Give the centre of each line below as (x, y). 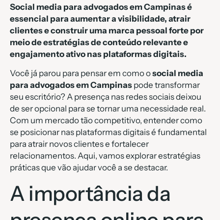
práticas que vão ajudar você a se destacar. (89, 167)
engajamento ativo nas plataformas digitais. (98, 54)
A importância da (90, 194)
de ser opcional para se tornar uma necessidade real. (108, 108)
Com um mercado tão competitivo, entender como (106, 120)
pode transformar (166, 85)
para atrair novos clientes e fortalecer (79, 144)
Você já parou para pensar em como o (81, 73)
